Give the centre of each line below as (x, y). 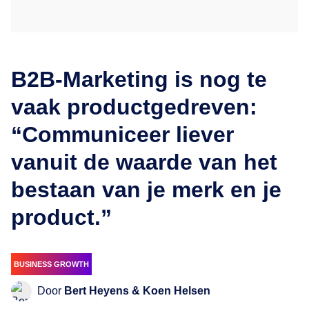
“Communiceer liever (122, 134)
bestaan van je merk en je (146, 190)
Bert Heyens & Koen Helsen (137, 291)
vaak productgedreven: (134, 107)
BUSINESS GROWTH (51, 264)
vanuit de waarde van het (144, 162)
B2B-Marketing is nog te (139, 79)
